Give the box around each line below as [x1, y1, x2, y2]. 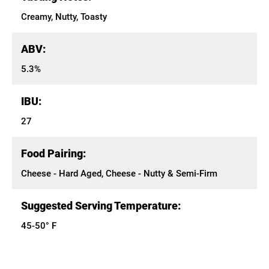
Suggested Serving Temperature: [21, 199, 181, 212]
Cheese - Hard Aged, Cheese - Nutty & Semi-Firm [21, 168, 217, 179]
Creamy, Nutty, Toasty [21, 11, 107, 22]
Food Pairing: [21, 147, 86, 160]
